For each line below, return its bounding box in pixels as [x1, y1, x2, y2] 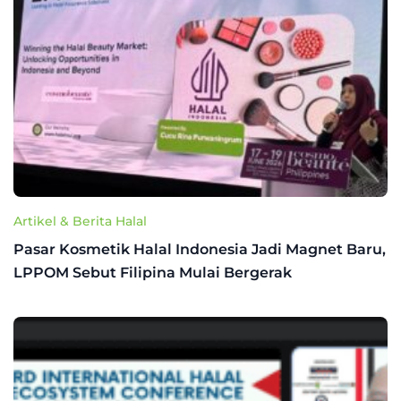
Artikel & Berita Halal [13, 212, 147, 229]
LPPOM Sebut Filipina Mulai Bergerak [13, 263, 295, 281]
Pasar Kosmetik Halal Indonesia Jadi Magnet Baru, [13, 240, 386, 258]
